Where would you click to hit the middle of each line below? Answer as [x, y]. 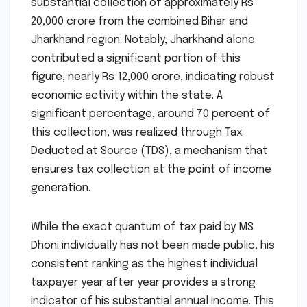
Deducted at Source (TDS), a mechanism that [149, 151]
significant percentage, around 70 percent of [150, 114]
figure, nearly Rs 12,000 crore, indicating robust [153, 77]
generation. [61, 188]
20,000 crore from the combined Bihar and [139, 21]
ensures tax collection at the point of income [151, 169]
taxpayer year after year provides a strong [143, 282]
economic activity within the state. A [127, 95]
